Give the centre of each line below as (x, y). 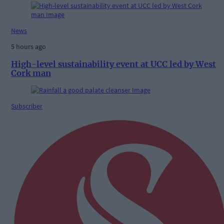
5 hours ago (28, 47)
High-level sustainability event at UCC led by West (113, 64)
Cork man (31, 73)
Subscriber (27, 106)
